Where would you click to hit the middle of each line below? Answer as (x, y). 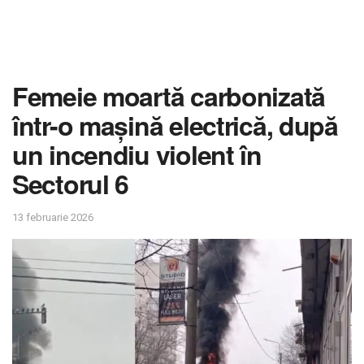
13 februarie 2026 (53, 217)
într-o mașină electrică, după (175, 125)
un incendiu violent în (137, 154)
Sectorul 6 (71, 184)
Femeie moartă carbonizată (169, 96)
